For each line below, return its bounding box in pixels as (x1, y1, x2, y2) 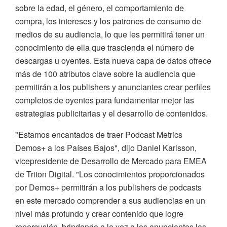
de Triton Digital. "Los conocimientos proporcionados (15, 168, 205, 180)
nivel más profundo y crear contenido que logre (15, 208, 183, 220)
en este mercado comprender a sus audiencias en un (15, 195, 205, 207)
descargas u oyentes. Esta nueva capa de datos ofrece (15, 55, 211, 67)
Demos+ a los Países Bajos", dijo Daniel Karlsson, (15, 142, 197, 154)
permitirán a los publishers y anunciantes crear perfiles (15, 81, 211, 93)
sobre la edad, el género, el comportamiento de (15, 2, 184, 14)
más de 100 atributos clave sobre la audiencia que (15, 68, 196, 80)
